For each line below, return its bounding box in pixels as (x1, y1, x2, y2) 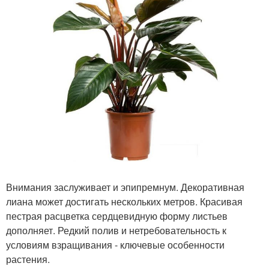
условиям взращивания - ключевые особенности (6, 238, 225, 252)
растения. (6, 252, 50, 266)
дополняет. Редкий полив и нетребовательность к (6, 223, 226, 237)
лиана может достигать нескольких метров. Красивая (6, 195, 243, 208)
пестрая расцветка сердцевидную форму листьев (6, 209, 228, 223)
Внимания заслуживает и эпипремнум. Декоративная (6, 180, 244, 194)
